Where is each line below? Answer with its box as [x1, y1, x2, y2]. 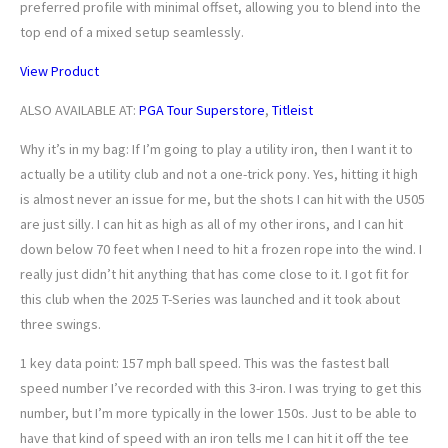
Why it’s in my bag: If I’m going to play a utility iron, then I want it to [20, 140, 413, 159]
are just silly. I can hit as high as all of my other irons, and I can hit [20, 215, 403, 234]
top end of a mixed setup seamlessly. [20, 23, 244, 42]
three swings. [20, 315, 101, 334]
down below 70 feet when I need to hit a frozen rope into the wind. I [20, 240, 422, 259]
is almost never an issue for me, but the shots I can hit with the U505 [20, 190, 425, 209]
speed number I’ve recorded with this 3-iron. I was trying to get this [20, 379, 422, 398]
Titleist [272, 101, 313, 120]
